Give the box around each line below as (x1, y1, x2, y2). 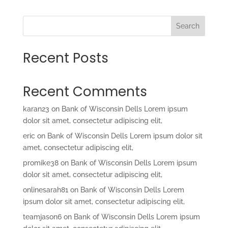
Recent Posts (22, 49, 108, 68)
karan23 (22, 105, 49, 113)
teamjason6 (22, 213, 62, 221)
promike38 (22, 159, 59, 167)
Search (176, 22, 200, 31)
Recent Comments (22, 82, 147, 101)
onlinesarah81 (22, 186, 68, 194)
